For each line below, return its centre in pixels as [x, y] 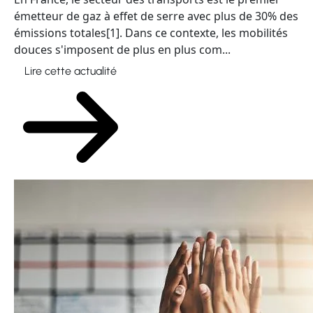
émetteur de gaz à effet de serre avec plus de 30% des [156, 16]
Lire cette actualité [71, 71]
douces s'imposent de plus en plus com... [122, 50]
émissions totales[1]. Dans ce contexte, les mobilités [151, 33]
